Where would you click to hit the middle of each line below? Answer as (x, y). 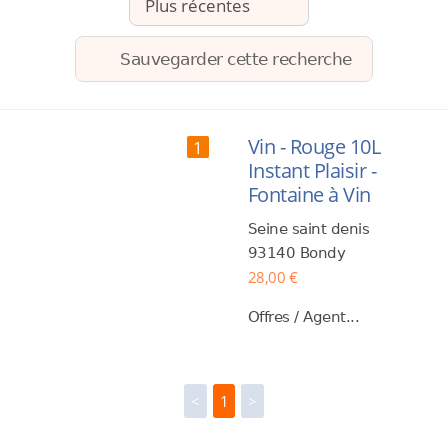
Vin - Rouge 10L (314, 146)
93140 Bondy (296, 253)
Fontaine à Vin (309, 194)
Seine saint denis (308, 229)
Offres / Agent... (303, 317)
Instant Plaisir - (312, 170)
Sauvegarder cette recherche (236, 59)
